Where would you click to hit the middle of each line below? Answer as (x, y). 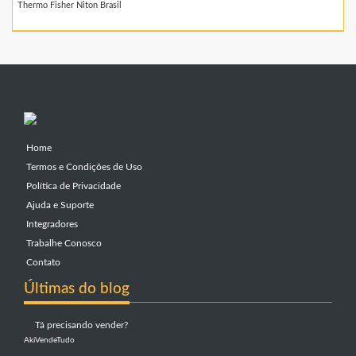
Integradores (51, 224)
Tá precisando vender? (81, 325)
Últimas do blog (77, 289)
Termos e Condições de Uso (83, 167)
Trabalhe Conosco (63, 244)
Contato (42, 263)
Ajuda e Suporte (59, 205)
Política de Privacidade (72, 186)
